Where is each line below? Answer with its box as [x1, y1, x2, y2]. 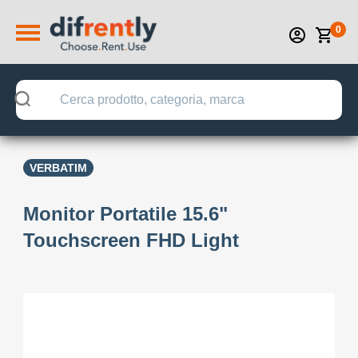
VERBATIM [30, 161, 87, 174]
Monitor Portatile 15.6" [23, 203, 228, 225]
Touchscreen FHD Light [23, 229, 239, 251]
